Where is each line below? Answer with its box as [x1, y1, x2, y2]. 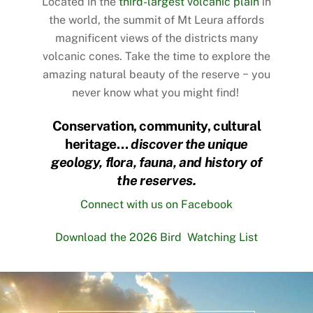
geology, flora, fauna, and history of [51, 154, 262, 170]
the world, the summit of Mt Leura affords [49, 13, 264, 27]
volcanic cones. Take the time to [43, 49, 212, 63]
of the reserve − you [166, 67, 270, 81]
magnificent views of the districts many [54, 31, 259, 45]
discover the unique [131, 136, 248, 152]
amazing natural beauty [43, 67, 166, 81]
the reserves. [117, 172, 196, 188]
